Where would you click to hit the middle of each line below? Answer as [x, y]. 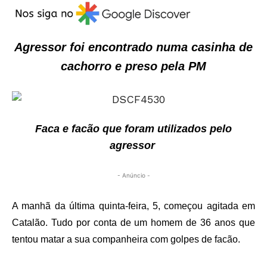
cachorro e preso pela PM [133, 66]
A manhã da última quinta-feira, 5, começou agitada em [133, 206]
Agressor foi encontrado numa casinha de [133, 47]
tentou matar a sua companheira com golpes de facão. [126, 240]
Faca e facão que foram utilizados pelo [133, 129]
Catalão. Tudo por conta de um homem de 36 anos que [133, 223]
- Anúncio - [133, 176]
